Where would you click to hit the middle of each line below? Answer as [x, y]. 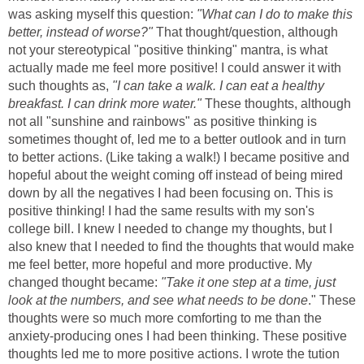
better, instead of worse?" [80, 32]
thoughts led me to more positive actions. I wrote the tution [174, 353]
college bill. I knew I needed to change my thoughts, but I [170, 228]
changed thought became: [84, 282]
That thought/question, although [245, 32]
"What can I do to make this [275, 14]
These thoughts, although [278, 103]
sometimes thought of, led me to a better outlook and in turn [177, 139]
